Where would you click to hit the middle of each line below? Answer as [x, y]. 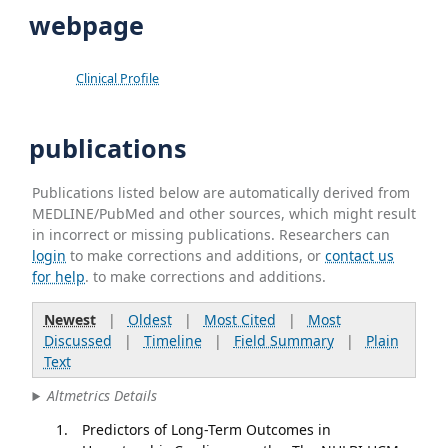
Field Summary [283, 340]
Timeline [172, 340]
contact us [360, 255]
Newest [69, 319]
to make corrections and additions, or [196, 255]
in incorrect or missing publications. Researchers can [211, 234]
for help [59, 276]
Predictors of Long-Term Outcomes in [206, 429]
